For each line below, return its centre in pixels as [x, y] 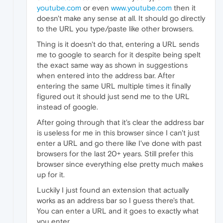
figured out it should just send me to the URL [113, 97]
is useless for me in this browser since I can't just [118, 133]
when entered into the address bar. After [106, 76]
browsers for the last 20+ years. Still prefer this [115, 154]
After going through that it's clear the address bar [120, 122]
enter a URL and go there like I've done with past [119, 143]
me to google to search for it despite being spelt [119, 55]
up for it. [51, 175]
